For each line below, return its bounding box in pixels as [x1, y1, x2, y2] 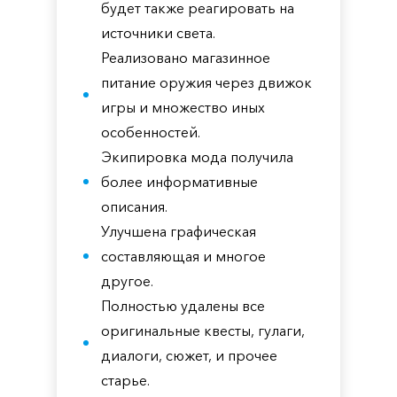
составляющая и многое [101, 247, 266, 265]
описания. [101, 198, 167, 215]
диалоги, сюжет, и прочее [101, 346, 277, 364]
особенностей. [101, 123, 200, 141]
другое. [101, 272, 153, 290]
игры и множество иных [101, 98, 265, 116]
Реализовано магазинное [101, 49, 270, 66]
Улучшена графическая [101, 222, 256, 240]
